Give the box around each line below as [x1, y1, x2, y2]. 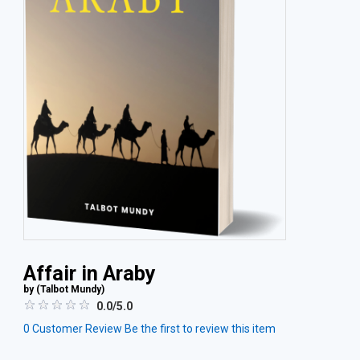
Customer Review [30, 322, 122, 336]
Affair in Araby [23, 262, 156, 286]
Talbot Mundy [40, 284, 101, 296]
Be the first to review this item [125, 322, 276, 336]
